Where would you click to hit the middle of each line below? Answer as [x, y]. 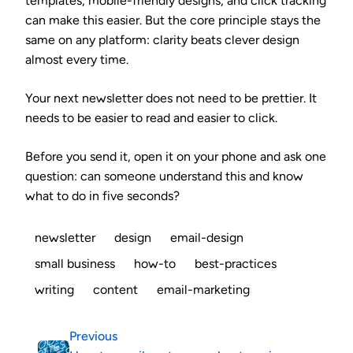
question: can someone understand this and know [164, 176]
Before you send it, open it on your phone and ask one [176, 156]
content [115, 289]
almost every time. [77, 59]
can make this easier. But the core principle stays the [173, 20]
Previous [93, 336]
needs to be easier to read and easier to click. [151, 117]
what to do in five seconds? [102, 195]
